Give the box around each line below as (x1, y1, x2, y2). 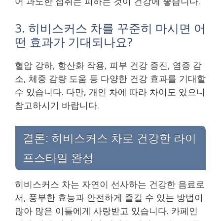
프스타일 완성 (23, 151, 94, 164)
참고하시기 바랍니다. (15, 99, 99, 111)
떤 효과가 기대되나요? (15, 33, 133, 50)
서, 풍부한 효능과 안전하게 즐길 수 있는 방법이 (15, 191, 203, 203)
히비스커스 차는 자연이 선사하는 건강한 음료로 (15, 178, 205, 190)
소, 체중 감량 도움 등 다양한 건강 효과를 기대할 (15, 72, 206, 84)
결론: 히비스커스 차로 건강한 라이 (23, 131, 196, 145)
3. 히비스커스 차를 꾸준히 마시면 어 (15, 19, 206, 36)
